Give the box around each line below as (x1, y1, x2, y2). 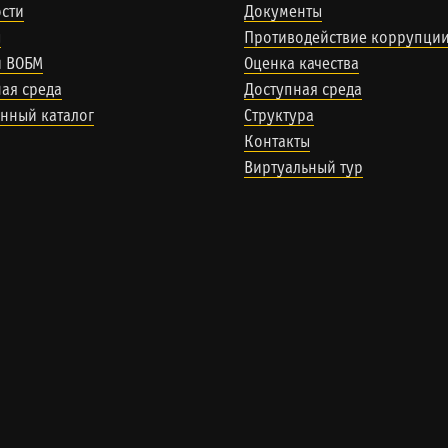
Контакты (244, 135, 310, 151)
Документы (244, 5, 322, 21)
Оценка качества (244, 57, 359, 73)
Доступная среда (244, 83, 362, 99)
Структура (244, 109, 314, 125)
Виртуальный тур (244, 161, 363, 177)
